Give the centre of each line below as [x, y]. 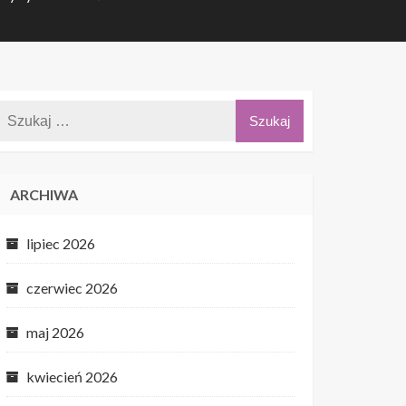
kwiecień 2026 [72, 377]
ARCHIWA [44, 194]
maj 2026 [55, 332]
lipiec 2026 [61, 243]
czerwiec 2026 [72, 288]
